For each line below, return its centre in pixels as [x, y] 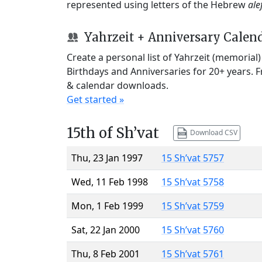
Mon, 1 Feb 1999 [107, 206]
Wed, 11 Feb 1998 [110, 182]
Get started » [95, 99]
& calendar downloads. [118, 85]
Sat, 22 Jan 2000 [106, 230]
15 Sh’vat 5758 [193, 182]
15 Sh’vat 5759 [193, 206]
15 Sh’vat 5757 [193, 158]
